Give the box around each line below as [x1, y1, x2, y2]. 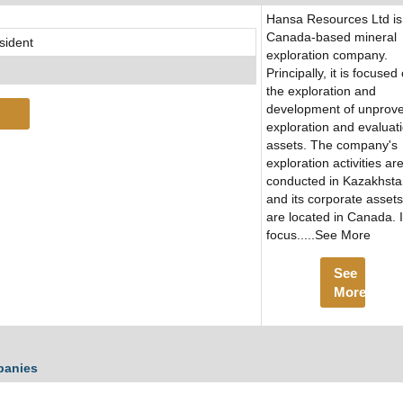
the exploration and [266, 84, 376, 99]
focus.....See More [266, 228, 371, 243]
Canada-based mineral [266, 30, 397, 45]
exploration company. [266, 48, 388, 63]
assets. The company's [266, 138, 398, 153]
